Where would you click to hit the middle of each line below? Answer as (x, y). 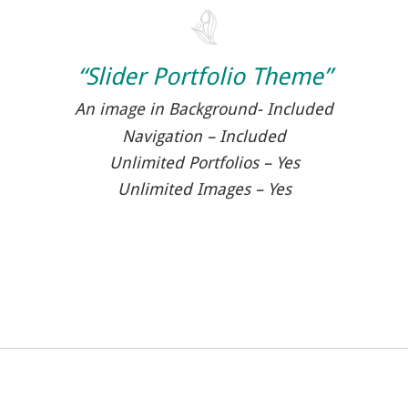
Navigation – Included (204, 136)
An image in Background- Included (204, 109)
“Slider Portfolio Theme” (204, 76)
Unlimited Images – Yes (204, 189)
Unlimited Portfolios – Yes (204, 162)
